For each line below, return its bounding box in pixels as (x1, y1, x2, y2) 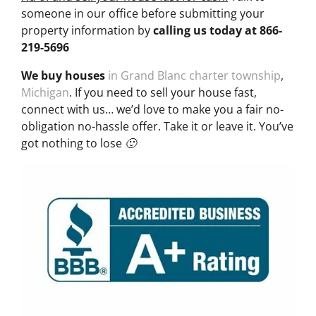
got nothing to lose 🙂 (21, 135, 136, 151)
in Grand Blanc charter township (105, 67, 281, 83)
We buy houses (21, 67, 105, 83)
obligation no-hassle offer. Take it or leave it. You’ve (21, 118, 293, 134)
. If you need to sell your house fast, (69, 84, 257, 100)
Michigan (21, 84, 69, 100)
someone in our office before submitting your (21, 5, 265, 21)
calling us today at (153, 22, 260, 38)
